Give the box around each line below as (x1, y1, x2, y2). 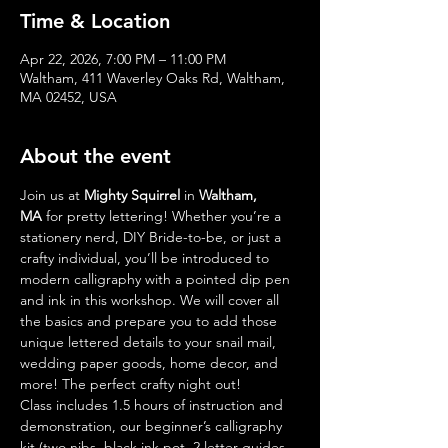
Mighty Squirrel (84, 186, 180, 204)
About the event (20, 144, 171, 168)
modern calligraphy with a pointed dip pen (20, 270, 294, 288)
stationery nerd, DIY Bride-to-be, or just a (20, 228, 285, 246)
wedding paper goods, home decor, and (20, 354, 282, 372)
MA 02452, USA (20, 88, 117, 106)
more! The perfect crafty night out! (20, 375, 241, 393)
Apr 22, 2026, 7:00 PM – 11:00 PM (20, 50, 226, 68)
